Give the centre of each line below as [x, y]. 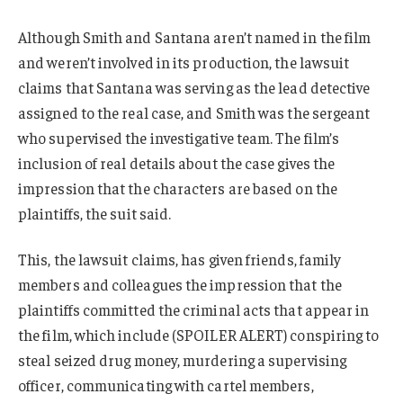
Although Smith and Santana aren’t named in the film [195, 36]
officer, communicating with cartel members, [166, 385]
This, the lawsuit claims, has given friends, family [180, 260]
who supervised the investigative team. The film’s [179, 137]
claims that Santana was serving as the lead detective [194, 87]
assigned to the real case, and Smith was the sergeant [194, 112]
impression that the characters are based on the [178, 188]
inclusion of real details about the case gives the [177, 162]
